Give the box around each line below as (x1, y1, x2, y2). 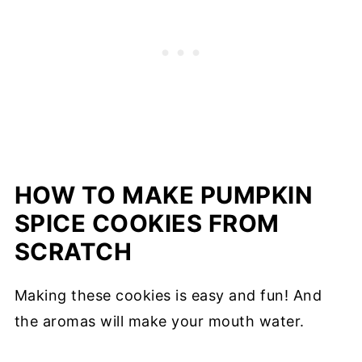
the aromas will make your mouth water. (14, 312, 305, 330)
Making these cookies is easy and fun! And (14, 286, 322, 304)
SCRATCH (14, 237, 133, 266)
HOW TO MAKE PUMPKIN (14, 180, 314, 209)
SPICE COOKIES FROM (14, 208, 280, 238)
